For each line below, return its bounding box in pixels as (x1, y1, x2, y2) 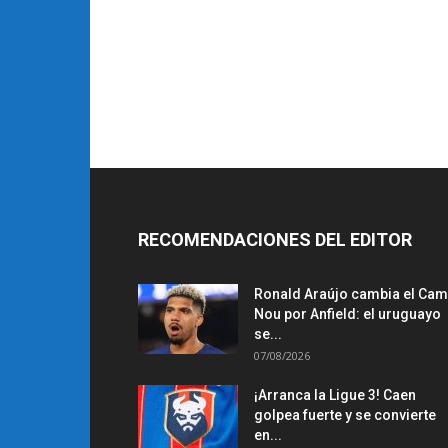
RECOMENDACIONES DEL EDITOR (138, 229, 412, 251)
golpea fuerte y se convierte (254, 407, 436, 424)
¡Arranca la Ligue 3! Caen (254, 387, 416, 404)
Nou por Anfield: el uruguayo (254, 306, 441, 323)
